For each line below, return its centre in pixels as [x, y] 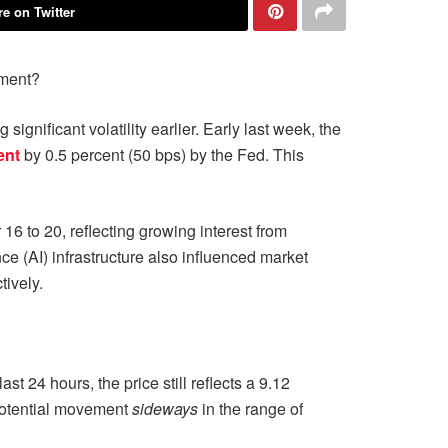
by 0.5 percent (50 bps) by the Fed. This [164, 154]
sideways [165, 408]
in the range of [250, 408]
